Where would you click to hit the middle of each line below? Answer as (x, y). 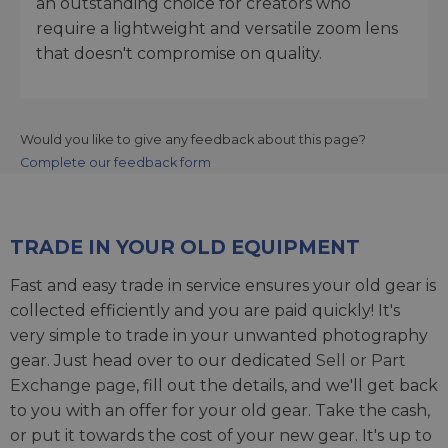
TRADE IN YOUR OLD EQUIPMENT (185, 246)
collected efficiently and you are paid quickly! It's (205, 310)
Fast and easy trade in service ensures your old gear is (223, 285)
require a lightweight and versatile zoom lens (217, 28)
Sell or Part (361, 360)
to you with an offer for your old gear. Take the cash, (220, 410)
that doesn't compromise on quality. (179, 53)
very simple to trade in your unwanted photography (219, 335)
